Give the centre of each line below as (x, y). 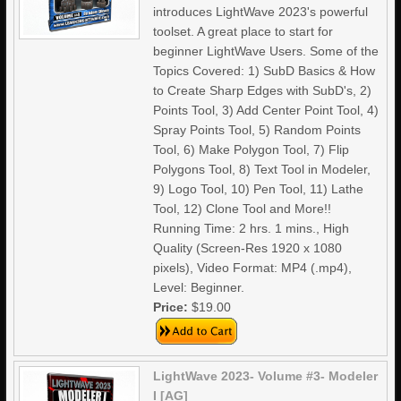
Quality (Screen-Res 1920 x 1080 (248, 248)
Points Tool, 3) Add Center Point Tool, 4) (266, 110)
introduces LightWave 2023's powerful (261, 12)
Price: (173, 307)
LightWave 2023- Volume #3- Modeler (266, 376)
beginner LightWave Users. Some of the (266, 51)
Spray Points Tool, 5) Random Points (257, 130)
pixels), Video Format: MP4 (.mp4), (253, 268)
